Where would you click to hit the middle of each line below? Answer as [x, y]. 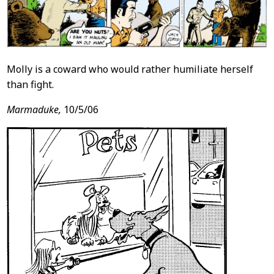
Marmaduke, [34, 109]
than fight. [30, 84]
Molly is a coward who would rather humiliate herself [130, 69]
